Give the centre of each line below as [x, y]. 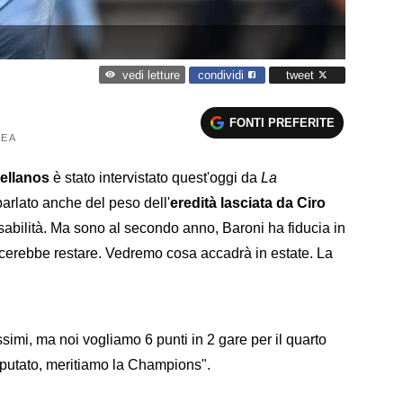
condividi [223, 75]
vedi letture [151, 76]
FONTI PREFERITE [282, 122]
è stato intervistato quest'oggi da [155, 177]
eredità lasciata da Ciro [248, 202]
